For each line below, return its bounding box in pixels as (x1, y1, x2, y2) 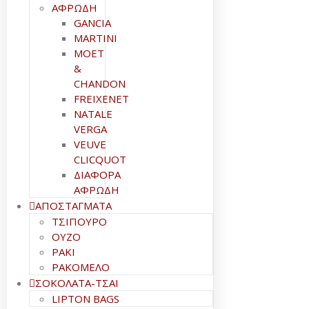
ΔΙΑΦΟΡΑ (74, 168, 121, 181)
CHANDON (74, 77, 126, 90)
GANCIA (74, 16, 111, 30)
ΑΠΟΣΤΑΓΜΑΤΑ (35, 199, 112, 212)
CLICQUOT (74, 152, 126, 166)
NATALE (74, 107, 112, 121)
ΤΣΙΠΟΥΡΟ (52, 215, 107, 228)
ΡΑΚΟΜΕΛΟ (52, 260, 110, 274)
